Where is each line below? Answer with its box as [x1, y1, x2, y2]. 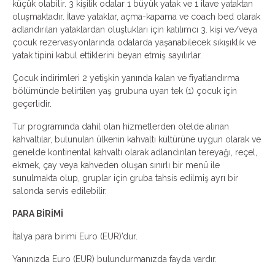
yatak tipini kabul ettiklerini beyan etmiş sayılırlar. [12, 50, 202, 60]
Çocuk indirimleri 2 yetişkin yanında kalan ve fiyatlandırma [12, 73, 239, 83]
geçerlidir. [12, 99, 52, 109]
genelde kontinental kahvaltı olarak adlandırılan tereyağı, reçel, [12, 147, 257, 157]
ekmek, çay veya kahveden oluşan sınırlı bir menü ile [12, 160, 220, 170]
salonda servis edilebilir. [12, 186, 107, 196]
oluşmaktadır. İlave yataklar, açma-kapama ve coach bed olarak [12, 12, 260, 21]
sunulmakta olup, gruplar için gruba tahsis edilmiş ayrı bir [12, 173, 238, 183]
